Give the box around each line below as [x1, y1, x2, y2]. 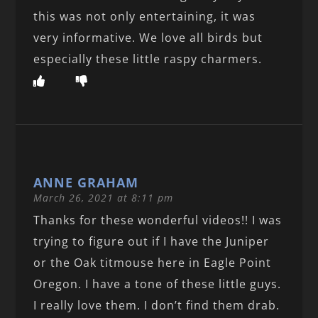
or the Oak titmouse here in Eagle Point [33, 254, 272, 270]
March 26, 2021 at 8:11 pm [33, 190, 174, 204]
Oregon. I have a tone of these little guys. [33, 275, 282, 292]
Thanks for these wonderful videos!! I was [33, 212, 283, 228]
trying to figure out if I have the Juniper [33, 233, 270, 249]
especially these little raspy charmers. [33, 50, 263, 67]
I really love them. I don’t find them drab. [33, 297, 280, 313]
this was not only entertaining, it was [33, 8, 256, 24]
